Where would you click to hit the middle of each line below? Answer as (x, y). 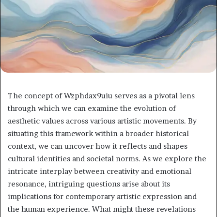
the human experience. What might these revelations (102, 209)
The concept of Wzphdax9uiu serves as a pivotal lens (101, 96)
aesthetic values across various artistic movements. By (102, 121)
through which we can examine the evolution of (92, 108)
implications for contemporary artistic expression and (102, 197)
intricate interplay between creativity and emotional (100, 171)
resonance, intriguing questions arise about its (89, 184)
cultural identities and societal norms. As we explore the (107, 159)
